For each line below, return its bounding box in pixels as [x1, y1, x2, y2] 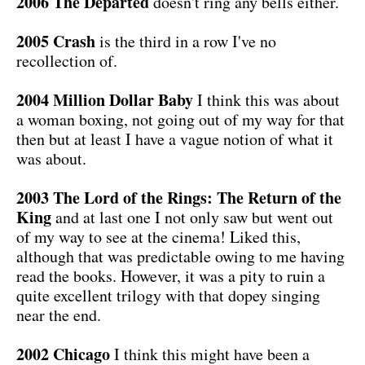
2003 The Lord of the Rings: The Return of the [16, 185, 341, 209]
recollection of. [16, 49, 117, 72]
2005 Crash [16, 29, 95, 53]
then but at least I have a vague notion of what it [16, 127, 333, 150]
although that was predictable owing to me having [16, 244, 345, 267]
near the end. [16, 303, 101, 326]
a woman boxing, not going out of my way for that [16, 108, 345, 130]
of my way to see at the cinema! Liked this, [16, 225, 301, 248]
